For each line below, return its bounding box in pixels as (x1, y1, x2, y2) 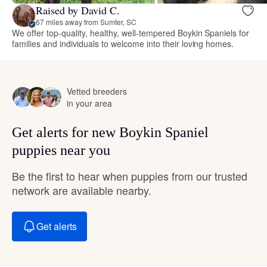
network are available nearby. (12, 182, 151, 198)
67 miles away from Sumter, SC (36, 17, 136, 27)
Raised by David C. (36, 3, 120, 18)
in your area (67, 97, 112, 109)
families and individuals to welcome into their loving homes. (12, 37, 234, 49)
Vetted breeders (67, 85, 127, 97)
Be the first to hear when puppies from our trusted (12, 167, 247, 184)
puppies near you (12, 142, 110, 158)
